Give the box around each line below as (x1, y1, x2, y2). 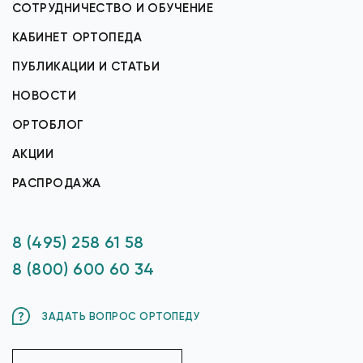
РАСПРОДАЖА (12, 176, 101, 190)
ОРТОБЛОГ (12, 117, 84, 132)
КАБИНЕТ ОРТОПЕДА (12, 30, 143, 45)
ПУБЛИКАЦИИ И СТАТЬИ (12, 59, 160, 74)
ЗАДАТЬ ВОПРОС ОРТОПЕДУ (42, 310, 201, 322)
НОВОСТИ (12, 88, 77, 103)
